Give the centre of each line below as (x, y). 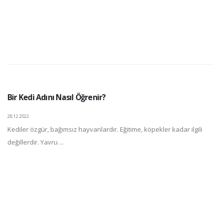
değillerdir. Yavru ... (36, 142)
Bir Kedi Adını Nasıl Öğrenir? (57, 97)
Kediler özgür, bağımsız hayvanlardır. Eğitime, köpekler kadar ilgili (105, 129)
